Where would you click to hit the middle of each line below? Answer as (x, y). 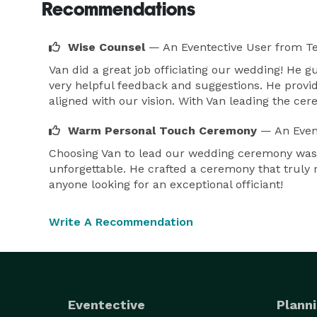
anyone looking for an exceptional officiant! (166, 184)
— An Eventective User (210, 47)
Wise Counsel (106, 47)
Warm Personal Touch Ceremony (162, 131)
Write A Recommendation (121, 222)
